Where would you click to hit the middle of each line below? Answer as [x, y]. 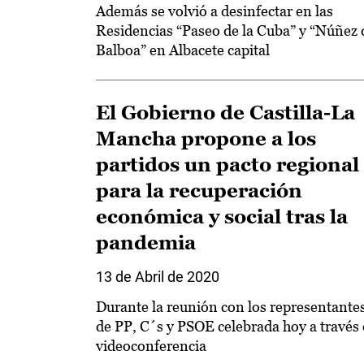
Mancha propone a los [206, 139]
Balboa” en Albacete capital [183, 50]
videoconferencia [151, 346]
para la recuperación [199, 191]
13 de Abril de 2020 [158, 277]
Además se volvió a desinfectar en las [214, 11]
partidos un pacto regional [227, 165]
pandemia [146, 243]
